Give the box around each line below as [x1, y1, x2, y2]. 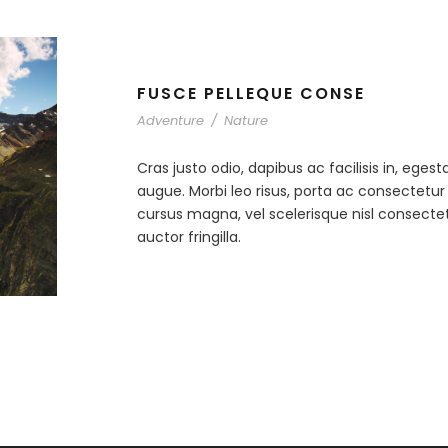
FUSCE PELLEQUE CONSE [137, 82, 365, 105]
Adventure [137, 111, 204, 130]
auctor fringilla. [137, 227, 241, 247]
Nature [224, 111, 268, 130]
